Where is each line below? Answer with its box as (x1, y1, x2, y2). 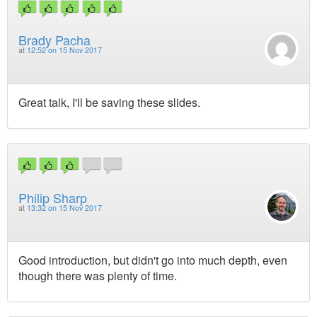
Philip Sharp (18, 188, 87, 207)
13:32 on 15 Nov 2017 (27, 202, 102, 213)
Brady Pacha (18, 30, 91, 49)
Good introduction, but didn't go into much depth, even (18, 251, 287, 268)
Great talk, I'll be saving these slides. (18, 94, 200, 111)
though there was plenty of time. (18, 267, 177, 284)
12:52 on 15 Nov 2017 (27, 44, 102, 55)
